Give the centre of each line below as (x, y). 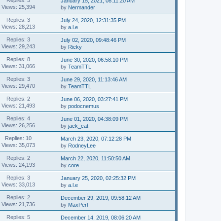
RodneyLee (82, 146)
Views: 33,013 (18, 184)
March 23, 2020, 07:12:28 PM (96, 139)
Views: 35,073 (18, 145)
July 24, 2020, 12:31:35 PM (93, 20)
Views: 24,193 (18, 165)
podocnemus (84, 106)
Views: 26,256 (18, 125)
